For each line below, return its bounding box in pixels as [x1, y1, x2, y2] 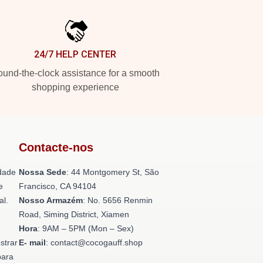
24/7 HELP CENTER [34, 49, 116, 60]
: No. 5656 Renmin [83, 195, 153, 205]
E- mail [19, 238, 46, 247]
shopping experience [31, 82, 119, 92]
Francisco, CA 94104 [19, 181, 96, 191]
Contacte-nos [19, 141, 93, 154]
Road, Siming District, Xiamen [19, 210, 129, 219]
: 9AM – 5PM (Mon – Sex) [38, 224, 134, 233]
